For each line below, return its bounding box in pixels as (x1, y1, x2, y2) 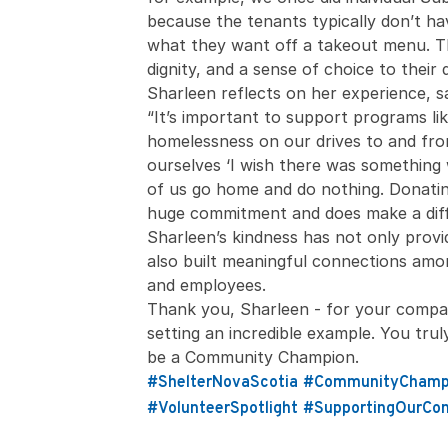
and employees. (147, 275, 266, 295)
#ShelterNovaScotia (147, 373, 298, 393)
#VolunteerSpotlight (147, 399, 298, 419)
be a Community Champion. (147, 347, 359, 367)
